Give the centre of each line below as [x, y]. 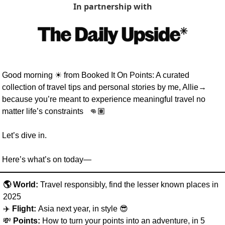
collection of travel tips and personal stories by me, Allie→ [104, 87]
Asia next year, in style [79, 209]
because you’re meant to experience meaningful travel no [104, 99]
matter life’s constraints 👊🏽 [56, 111]
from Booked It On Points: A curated [126, 75]
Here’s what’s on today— [47, 160]
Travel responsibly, [74, 185]
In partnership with [113, 7]
